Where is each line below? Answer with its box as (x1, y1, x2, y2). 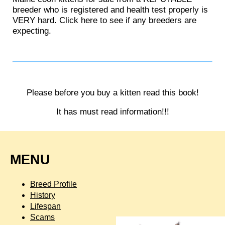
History (30, 190, 55, 199)
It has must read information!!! (56, 106, 169, 117)
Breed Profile (30, 179, 77, 188)
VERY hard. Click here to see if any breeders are (13, 15, 196, 25)
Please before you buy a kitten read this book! (26, 87, 199, 97)
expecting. (13, 25, 51, 36)
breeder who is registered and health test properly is (13, 4, 208, 15)
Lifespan (30, 201, 61, 210)
